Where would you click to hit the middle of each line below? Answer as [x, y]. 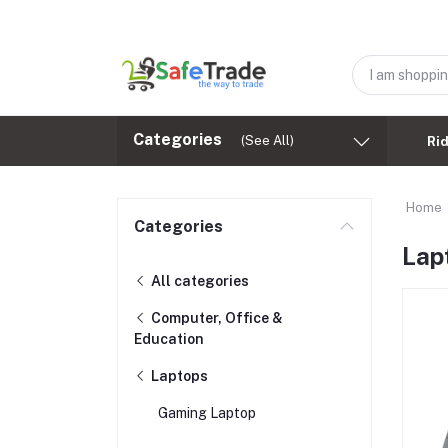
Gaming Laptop [207, 413]
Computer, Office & [215, 318]
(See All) [267, 140]
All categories [198, 281]
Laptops [178, 376]
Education [169, 339]
